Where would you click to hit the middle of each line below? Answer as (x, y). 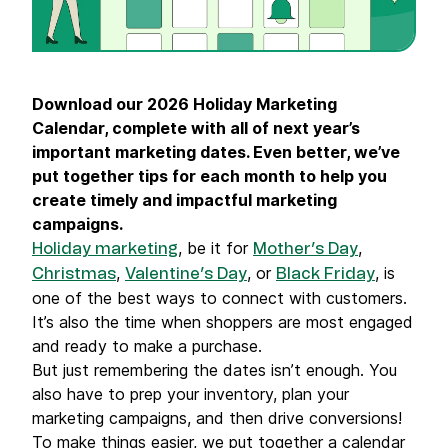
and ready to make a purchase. (147, 346)
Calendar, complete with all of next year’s (196, 128)
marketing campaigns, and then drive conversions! (219, 418)
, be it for (215, 248)
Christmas (74, 274)
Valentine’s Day (186, 274)
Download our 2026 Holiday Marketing (184, 104)
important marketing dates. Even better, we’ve (216, 152)
